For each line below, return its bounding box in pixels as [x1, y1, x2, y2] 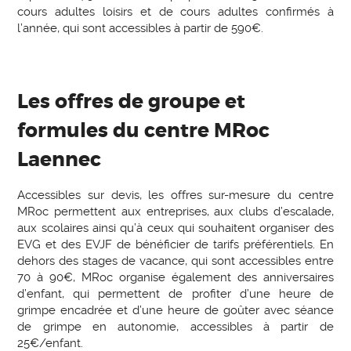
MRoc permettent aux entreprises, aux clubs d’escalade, [17, 204, 334, 219]
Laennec [17, 147, 102, 173]
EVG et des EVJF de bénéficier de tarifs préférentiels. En [17, 237, 334, 251]
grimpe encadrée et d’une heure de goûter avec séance [17, 302, 334, 317]
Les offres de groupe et [17, 89, 246, 115]
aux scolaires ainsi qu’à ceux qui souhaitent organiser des [17, 220, 334, 235]
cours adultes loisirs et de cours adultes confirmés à [17, 5, 334, 20]
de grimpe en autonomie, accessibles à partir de [17, 319, 334, 334]
